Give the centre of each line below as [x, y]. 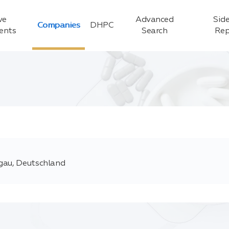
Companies [59, 26]
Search [155, 31]
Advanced [155, 20]
